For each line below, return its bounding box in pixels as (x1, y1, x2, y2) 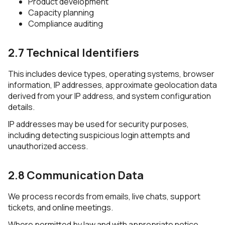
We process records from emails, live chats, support (8, 191, 200, 202)
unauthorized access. (8, 141, 88, 152)
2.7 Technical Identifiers (8, 45, 139, 60)
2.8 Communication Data (8, 168, 144, 183)
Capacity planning (28, 7, 94, 18)
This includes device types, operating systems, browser (8, 68, 214, 79)
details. (8, 101, 35, 113)
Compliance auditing (28, 18, 103, 29)
